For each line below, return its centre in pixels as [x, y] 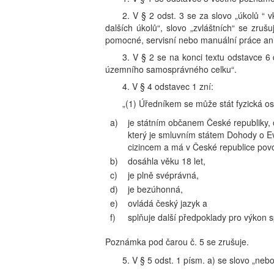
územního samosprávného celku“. [171, 69]
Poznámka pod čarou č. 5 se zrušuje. [177, 242]
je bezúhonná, [155, 189]
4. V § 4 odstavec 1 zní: [168, 86]
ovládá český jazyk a [168, 203]
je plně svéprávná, [163, 175]
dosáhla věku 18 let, [167, 161]
